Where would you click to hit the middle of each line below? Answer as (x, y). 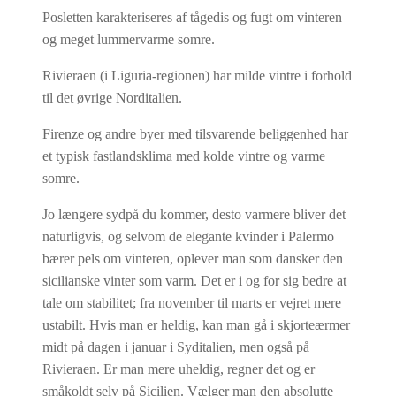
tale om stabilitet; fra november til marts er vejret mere (192, 302)
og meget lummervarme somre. (129, 39)
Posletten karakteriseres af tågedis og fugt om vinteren (192, 17)
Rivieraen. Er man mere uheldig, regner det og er (179, 369)
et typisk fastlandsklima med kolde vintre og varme (184, 156)
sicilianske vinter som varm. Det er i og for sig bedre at (194, 280)
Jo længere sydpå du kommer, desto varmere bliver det (194, 214)
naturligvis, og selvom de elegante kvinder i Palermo (188, 236)
